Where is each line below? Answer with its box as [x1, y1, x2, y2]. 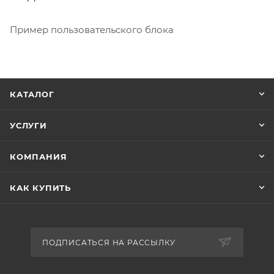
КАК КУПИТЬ [10, 183, 71, 193]
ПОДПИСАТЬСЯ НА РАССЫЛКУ [42, 238, 176, 247]
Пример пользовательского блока [10, 23, 174, 35]
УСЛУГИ [10, 120, 47, 130]
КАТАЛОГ [10, 89, 54, 99]
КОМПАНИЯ [10, 152, 67, 161]
